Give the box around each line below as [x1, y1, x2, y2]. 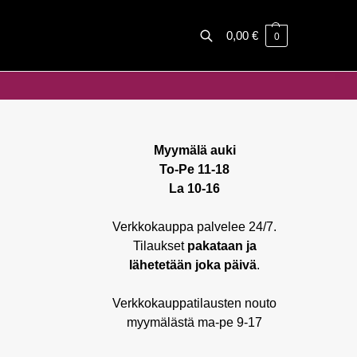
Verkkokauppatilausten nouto [112, 296, 277, 310]
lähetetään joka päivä [129, 258, 257, 272]
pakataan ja [186, 239, 257, 253]
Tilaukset [132, 239, 187, 253]
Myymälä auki [153, 143, 236, 157]
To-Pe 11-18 [159, 163, 229, 176]
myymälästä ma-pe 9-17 [127, 316, 262, 329]
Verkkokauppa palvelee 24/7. [112, 220, 277, 233]
